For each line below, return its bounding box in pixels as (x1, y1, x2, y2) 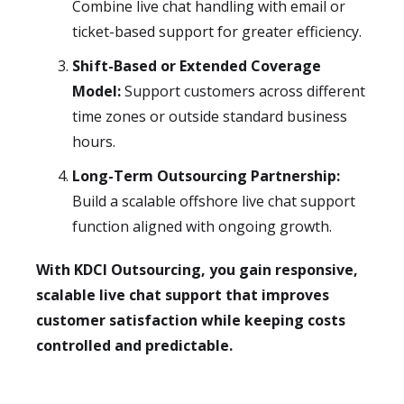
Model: (72, 81, 121, 101)
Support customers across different (121, 81, 365, 101)
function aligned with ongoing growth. (72, 216, 332, 236)
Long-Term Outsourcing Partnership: (72, 166, 340, 186)
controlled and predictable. (36, 335, 233, 355)
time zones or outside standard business (72, 106, 347, 126)
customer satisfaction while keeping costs (36, 310, 345, 330)
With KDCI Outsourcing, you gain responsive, (36, 260, 358, 280)
